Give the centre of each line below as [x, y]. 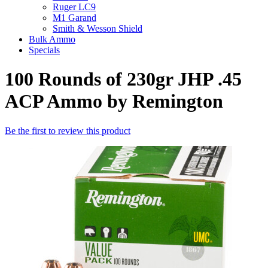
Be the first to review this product [68, 130]
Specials [44, 50]
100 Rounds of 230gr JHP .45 [123, 79]
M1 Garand [74, 18]
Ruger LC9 [74, 7]
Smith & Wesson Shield [98, 28]
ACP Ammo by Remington [114, 101]
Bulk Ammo [52, 39]
